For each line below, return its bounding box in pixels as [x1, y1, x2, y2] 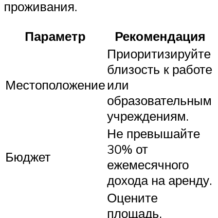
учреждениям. [107, 108, 189, 124]
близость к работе [107, 61, 212, 77]
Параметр [25, 28, 86, 44]
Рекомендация [114, 28, 205, 44]
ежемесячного [107, 156, 189, 172]
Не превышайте [107, 125, 200, 141]
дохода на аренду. [107, 172, 212, 188]
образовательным [107, 92, 212, 108]
